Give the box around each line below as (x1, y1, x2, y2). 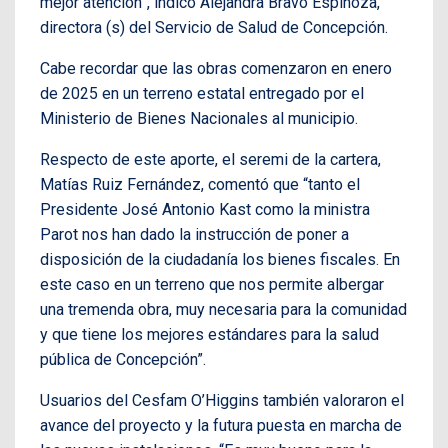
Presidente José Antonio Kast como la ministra (40, 200, 370, 220)
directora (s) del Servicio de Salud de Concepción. (40, 18, 388, 38)
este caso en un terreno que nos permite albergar (40, 275, 384, 295)
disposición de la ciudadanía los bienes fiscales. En (40, 250, 400, 270)
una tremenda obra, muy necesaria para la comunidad (40, 300, 407, 320)
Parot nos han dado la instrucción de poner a (40, 225, 349, 245)
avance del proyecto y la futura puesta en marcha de (40, 416, 402, 436)
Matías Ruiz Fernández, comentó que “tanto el (40, 175, 360, 195)
